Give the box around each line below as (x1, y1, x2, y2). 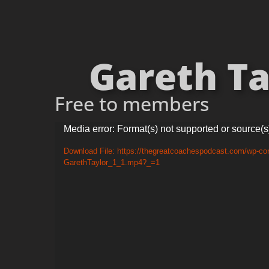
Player (53, 140, 89, 157)
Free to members (54, 90, 209, 116)
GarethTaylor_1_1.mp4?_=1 (63, 157, 160, 167)
